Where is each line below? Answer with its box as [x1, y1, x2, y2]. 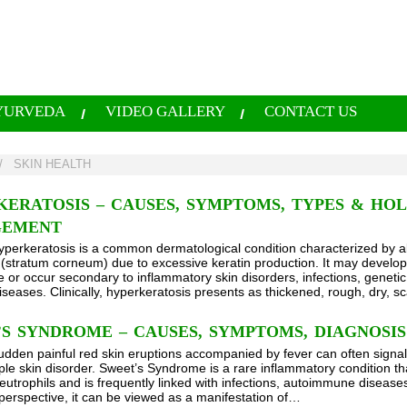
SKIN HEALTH [14, 157, 92, 172]
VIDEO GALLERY [104, 103, 225, 120]
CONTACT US [264, 103, 357, 120]
